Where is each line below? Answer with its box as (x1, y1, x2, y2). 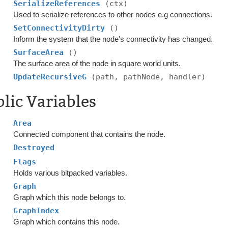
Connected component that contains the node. (13, 130, 166, 138)
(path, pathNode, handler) (91, 72, 206, 81)
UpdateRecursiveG (13, 72, 92, 81)
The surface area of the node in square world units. (13, 59, 181, 68)
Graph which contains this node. (13, 217, 120, 226)
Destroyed (13, 143, 55, 152)
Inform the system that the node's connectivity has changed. (13, 35, 213, 43)
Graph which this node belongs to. (13, 193, 126, 202)
